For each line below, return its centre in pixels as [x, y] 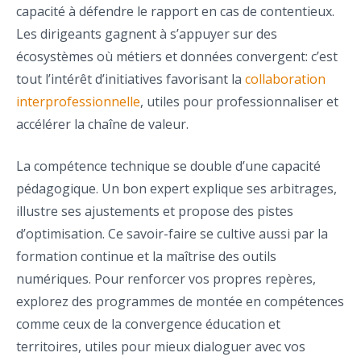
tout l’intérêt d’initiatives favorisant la [131, 79]
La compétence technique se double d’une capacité [168, 166]
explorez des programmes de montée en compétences [180, 302]
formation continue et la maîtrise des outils [146, 257]
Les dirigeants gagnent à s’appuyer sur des [147, 34]
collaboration [285, 79]
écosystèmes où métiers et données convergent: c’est [177, 57]
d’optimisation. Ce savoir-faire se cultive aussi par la [172, 234]
